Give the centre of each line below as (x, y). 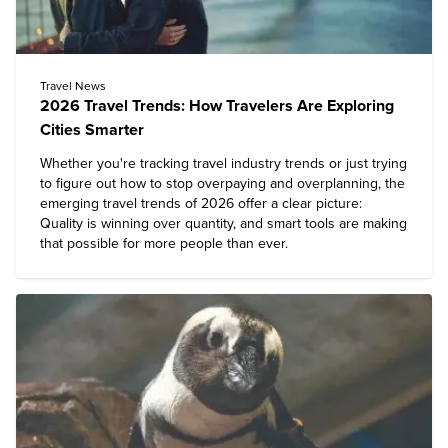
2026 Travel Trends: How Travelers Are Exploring (217, 106)
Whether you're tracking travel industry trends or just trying (223, 163)
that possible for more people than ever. (164, 243)
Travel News (73, 86)
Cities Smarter (92, 130)
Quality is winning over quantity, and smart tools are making (223, 223)
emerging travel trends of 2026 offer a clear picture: (201, 203)
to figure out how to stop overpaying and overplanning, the (222, 183)
